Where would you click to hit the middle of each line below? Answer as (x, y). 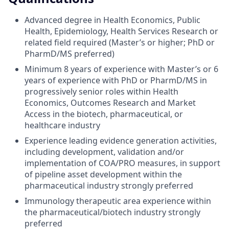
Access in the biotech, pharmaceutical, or (104, 114)
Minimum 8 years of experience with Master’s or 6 (121, 69)
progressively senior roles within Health (101, 91)
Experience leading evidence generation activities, (121, 140)
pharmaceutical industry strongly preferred (109, 185)
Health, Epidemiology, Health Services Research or (121, 31)
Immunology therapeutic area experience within (118, 201)
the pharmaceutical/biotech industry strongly (112, 212)
